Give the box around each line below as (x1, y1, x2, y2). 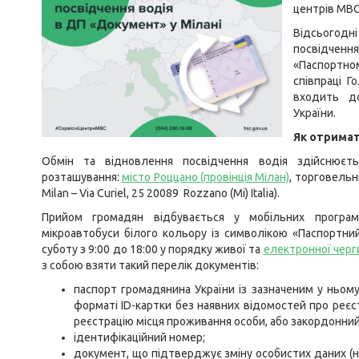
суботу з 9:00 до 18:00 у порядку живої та (42, 243, 264, 256)
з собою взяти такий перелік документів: (42, 259, 259, 272)
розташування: (42, 171, 123, 184)
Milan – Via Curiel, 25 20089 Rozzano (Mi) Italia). (42, 187, 280, 200)
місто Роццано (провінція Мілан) (122, 171, 290, 184)
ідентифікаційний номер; (74, 331, 205, 344)
